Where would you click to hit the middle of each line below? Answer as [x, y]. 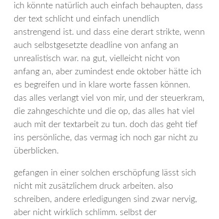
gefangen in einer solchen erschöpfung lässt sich [105, 173]
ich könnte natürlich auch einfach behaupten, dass [108, 6]
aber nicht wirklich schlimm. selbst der [85, 212]
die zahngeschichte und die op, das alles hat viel [104, 111]
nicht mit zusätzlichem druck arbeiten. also [93, 186]
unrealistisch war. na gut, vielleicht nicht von [97, 58]
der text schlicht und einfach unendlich [87, 19]
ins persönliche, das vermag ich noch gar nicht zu [106, 138]
